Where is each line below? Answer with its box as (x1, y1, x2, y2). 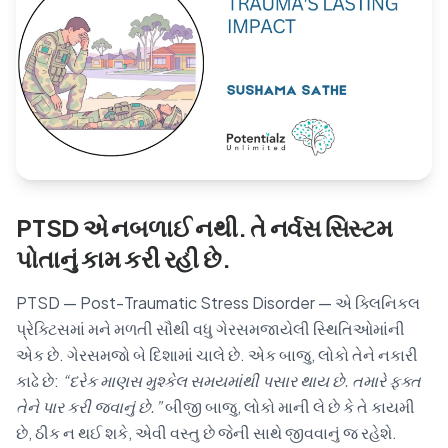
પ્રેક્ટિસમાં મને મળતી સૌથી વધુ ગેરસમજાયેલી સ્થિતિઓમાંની (16, 318, 405, 339)
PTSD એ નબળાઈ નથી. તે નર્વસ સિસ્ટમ (16, 212, 393, 242)
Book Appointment (271, 239, 422, 260)
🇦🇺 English (306, 88, 383, 106)
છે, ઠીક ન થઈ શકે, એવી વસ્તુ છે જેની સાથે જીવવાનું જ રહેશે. (16, 422, 397, 443)
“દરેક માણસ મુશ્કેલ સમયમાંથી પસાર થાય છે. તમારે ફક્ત (62, 370, 421, 391)
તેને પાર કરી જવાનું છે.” (16, 396, 162, 417)
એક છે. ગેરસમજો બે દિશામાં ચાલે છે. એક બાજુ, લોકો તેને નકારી (16, 344, 418, 365)
